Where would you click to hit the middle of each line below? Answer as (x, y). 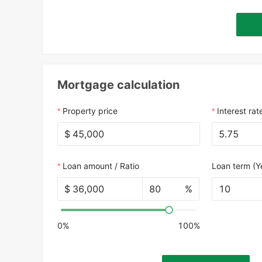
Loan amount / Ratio (101, 166)
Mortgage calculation (119, 85)
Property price (90, 111)
